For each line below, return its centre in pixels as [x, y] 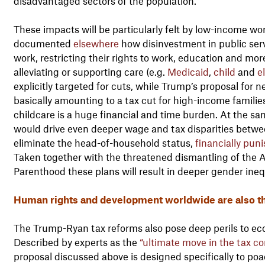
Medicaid [188, 71]
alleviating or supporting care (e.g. [90, 71]
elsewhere [96, 43]
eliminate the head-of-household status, [104, 142]
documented [43, 43]
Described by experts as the [76, 242]
